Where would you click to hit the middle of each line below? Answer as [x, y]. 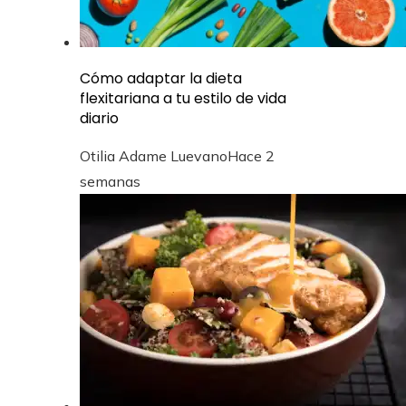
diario [99, 118]
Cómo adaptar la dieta [161, 78]
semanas [110, 181]
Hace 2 [251, 155]
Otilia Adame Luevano [154, 155]
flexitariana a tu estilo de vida [183, 98]
